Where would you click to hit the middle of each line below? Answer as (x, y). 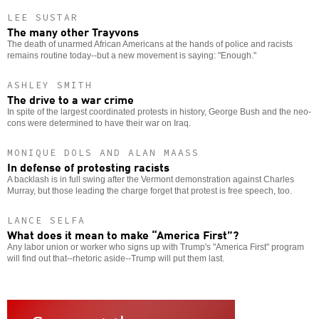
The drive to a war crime (70, 99)
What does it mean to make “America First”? (123, 234)
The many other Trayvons (73, 31)
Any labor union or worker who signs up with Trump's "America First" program (156, 247)
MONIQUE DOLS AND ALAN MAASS (103, 152)
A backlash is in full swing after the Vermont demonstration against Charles (151, 179)
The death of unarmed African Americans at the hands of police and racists (150, 44)
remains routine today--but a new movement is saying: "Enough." (132, 55)
